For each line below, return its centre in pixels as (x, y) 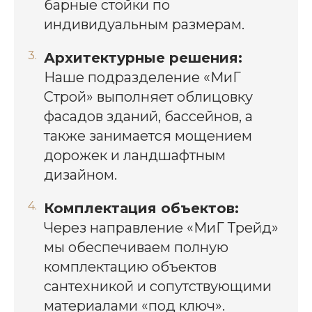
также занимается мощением (148, 136)
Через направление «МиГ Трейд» (161, 228)
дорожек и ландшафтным (134, 156)
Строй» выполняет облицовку (148, 97)
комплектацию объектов (130, 267)
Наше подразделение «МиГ (142, 78)
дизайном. (80, 175)
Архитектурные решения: (143, 58)
